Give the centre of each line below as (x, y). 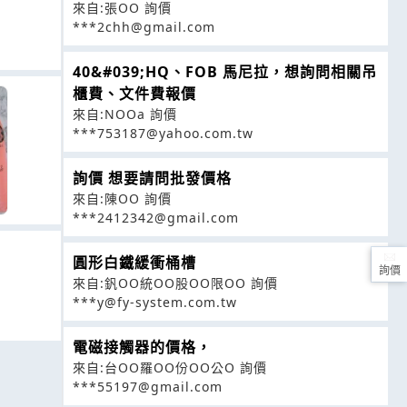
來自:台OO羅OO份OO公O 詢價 (170, 368)
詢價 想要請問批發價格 (152, 179)
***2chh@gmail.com (144, 27)
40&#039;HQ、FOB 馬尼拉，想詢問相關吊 (225, 72)
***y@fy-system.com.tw (155, 303)
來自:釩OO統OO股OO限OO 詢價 (175, 283)
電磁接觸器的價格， (142, 347)
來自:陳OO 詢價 (122, 199)
